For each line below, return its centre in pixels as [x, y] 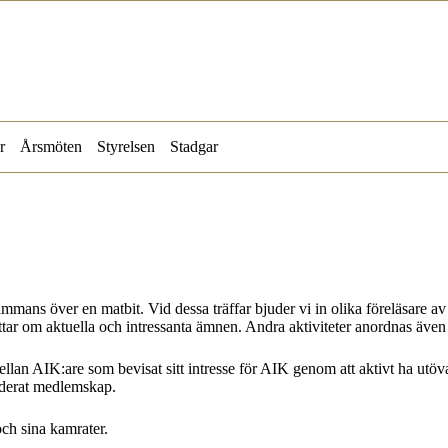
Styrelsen [126, 146]
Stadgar [194, 146]
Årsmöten [51, 146]
